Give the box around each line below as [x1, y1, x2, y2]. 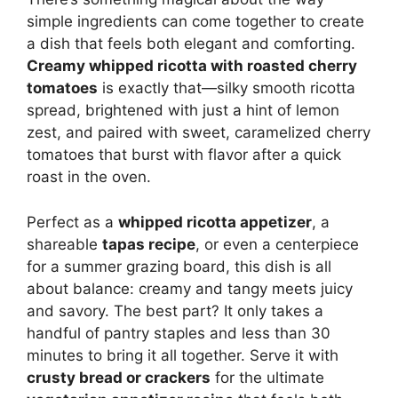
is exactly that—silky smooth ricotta [98, 79, 355, 98]
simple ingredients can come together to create [27, 12, 364, 31]
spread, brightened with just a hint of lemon [27, 101, 339, 120]
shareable [27, 235, 102, 253]
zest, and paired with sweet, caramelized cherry [27, 123, 370, 142]
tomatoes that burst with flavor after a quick [27, 146, 341, 164]
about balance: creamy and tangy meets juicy [27, 279, 353, 298]
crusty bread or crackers [27, 368, 211, 386]
